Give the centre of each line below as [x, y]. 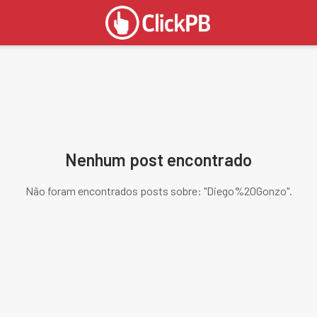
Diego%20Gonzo [246, 191]
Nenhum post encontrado [158, 160]
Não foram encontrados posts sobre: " [116, 191]
